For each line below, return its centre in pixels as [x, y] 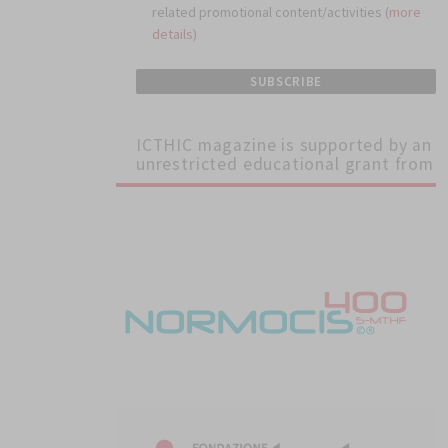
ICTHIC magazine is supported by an [284, 145]
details [172, 34]
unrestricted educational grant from [285, 164]
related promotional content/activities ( [270, 12]
